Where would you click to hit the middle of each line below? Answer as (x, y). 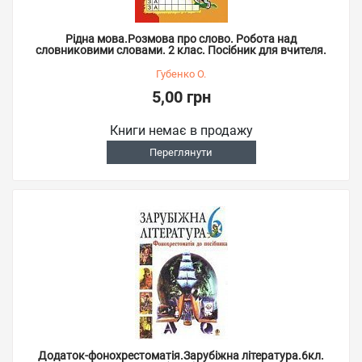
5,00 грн (181, 97)
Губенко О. (181, 74)
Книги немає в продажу (181, 130)
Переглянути (181, 152)
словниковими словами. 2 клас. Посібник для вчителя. (181, 50)
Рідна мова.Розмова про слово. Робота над (181, 39)
